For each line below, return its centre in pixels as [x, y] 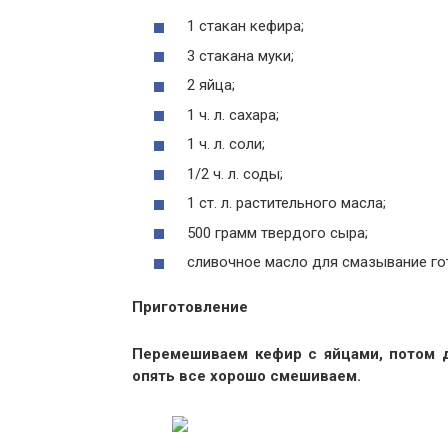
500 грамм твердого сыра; [277, 232]
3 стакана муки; [240, 55]
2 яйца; [211, 85]
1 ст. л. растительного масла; [286, 203]
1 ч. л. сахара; [233, 114]
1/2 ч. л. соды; [235, 173]
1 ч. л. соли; [226, 144]
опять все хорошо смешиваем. [246, 375]
